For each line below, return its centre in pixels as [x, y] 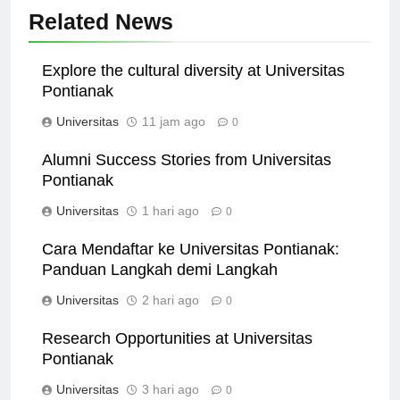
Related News [101, 38]
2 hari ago [171, 317]
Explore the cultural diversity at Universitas [193, 87]
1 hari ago [171, 227]
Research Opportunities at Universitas [177, 355]
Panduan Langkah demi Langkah [160, 286]
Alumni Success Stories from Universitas [187, 176]
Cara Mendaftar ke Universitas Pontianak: [191, 266]
